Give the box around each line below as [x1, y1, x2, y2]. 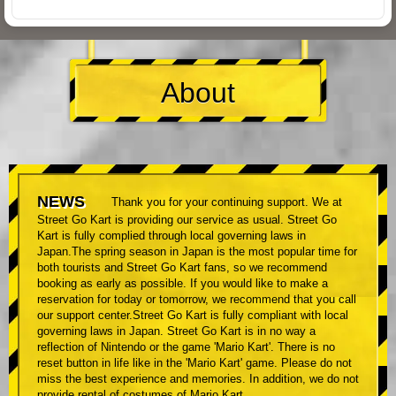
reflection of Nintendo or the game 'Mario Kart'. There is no [37, 340, 335, 354]
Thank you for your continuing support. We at [111, 195, 342, 209]
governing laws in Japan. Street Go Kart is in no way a [37, 324, 316, 339]
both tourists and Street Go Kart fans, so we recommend [37, 261, 327, 275]
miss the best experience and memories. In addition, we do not [37, 372, 359, 386]
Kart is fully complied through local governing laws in [37, 229, 306, 243]
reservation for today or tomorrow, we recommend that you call [37, 293, 356, 307]
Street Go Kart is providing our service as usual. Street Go [37, 213, 337, 227]
